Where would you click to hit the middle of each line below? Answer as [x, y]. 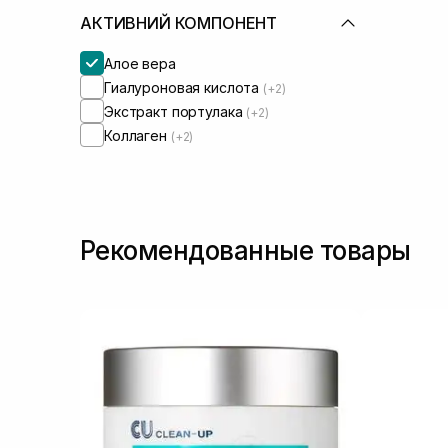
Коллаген [137, 135]
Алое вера [140, 63]
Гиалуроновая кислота [184, 87]
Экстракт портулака [175, 111]
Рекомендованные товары [245, 250]
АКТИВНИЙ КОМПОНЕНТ [179, 23]
